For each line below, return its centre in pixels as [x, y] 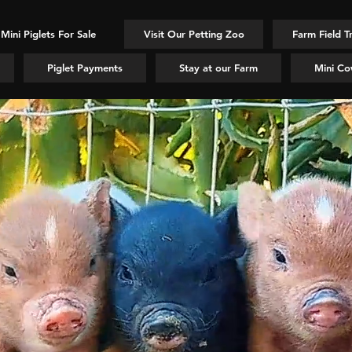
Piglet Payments [85, 68]
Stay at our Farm [218, 68]
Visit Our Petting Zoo [194, 34]
